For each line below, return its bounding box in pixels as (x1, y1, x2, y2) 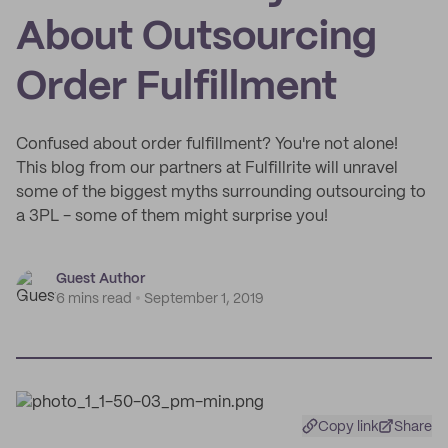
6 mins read (56, 292, 132, 306)
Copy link (318, 420, 379, 434)
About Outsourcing (16, 19, 377, 57)
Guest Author (56, 272, 145, 286)
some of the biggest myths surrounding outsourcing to (16, 185, 426, 200)
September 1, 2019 (144, 292, 264, 306)
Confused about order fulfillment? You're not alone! (16, 137, 398, 152)
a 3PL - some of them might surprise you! (16, 209, 328, 224)
